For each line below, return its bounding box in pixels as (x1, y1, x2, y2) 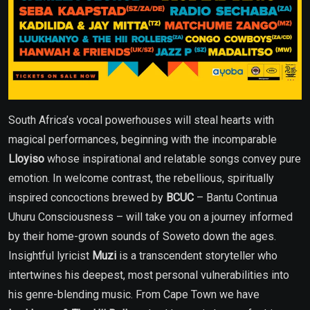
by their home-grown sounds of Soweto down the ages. (8, 230, 276, 244)
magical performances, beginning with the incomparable (8, 133, 277, 147)
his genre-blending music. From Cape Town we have (8, 288, 259, 302)
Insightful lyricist (8, 249, 92, 263)
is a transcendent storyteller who (116, 249, 277, 263)
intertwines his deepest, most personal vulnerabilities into (8, 268, 289, 282)
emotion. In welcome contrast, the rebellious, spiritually (8, 172, 274, 185)
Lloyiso (8, 152, 44, 166)
